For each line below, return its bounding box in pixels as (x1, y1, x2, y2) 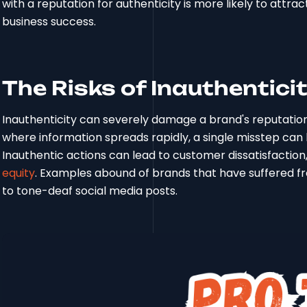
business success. (2, 13, 97, 29)
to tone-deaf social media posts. (2, 182, 178, 199)
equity (2, 164, 36, 181)
